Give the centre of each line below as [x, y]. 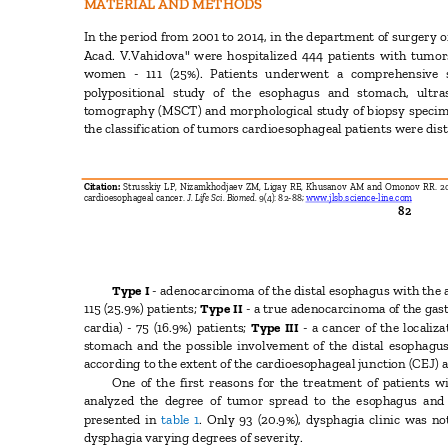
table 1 [180, 418]
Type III [276, 326]
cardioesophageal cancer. [135, 198]
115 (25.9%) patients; [142, 308]
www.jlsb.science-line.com [361, 198]
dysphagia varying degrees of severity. [196, 437]
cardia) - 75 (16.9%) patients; [167, 326]
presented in [122, 418]
